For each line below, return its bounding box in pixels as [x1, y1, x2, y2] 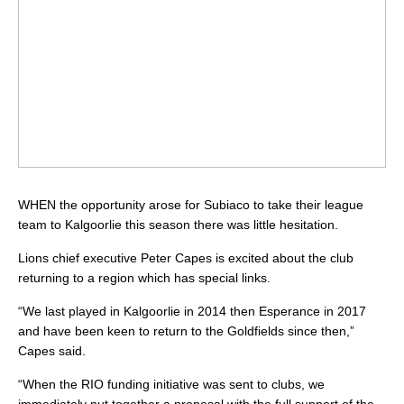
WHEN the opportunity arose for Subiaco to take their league [18, 197, 363, 213]
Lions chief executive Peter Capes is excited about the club [18, 251, 353, 266]
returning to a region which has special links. [18, 271, 271, 286]
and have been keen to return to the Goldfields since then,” [18, 324, 354, 339]
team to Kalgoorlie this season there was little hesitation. [18, 217, 338, 233]
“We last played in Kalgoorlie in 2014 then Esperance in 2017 [18, 304, 366, 319]
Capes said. [18, 344, 86, 359]
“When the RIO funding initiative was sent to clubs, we [18, 377, 325, 392]
